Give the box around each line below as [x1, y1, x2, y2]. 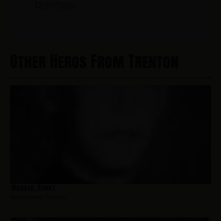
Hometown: [10, 193, 43, 201]
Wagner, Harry [11, 183, 56, 193]
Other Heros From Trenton [10, 49, 179, 74]
